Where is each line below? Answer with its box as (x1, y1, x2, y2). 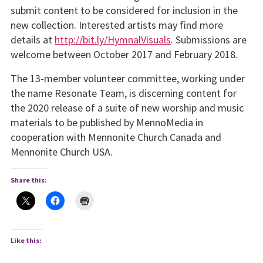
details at (10, 32, 55, 46)
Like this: (10, 236, 42, 245)
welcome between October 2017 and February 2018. (10, 47, 238, 61)
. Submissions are (170, 32, 247, 46)
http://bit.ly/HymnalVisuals (54, 32, 171, 46)
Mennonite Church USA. (10, 145, 113, 159)
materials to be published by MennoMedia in (10, 116, 203, 130)
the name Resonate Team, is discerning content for (10, 86, 237, 100)
